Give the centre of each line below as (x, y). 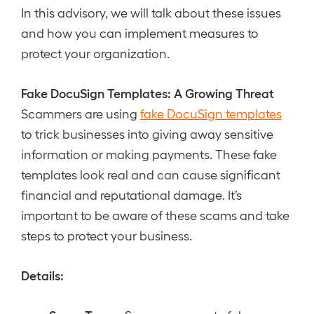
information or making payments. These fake (149, 154)
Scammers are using (81, 113)
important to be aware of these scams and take (155, 215)
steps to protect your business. (107, 235)
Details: (42, 275)
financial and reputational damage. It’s (131, 194)
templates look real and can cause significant (151, 174)
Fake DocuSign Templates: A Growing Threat (148, 93)
